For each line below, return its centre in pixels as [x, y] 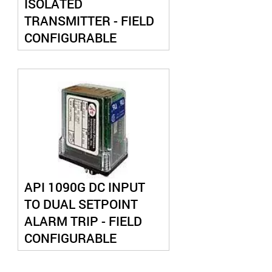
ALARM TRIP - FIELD [83, 221]
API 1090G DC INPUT [84, 187]
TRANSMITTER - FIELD [89, 21]
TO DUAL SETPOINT [81, 204]
